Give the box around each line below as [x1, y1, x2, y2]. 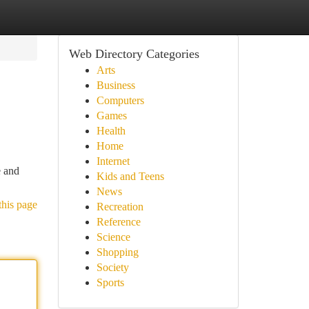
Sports [96, 277, 124, 288]
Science [96, 231, 130, 243]
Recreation [96, 201, 143, 212]
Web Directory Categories [68, 47, 199, 61]
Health [96, 125, 126, 137]
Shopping [96, 246, 139, 258]
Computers [96, 94, 144, 106]
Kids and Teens [96, 170, 164, 182]
